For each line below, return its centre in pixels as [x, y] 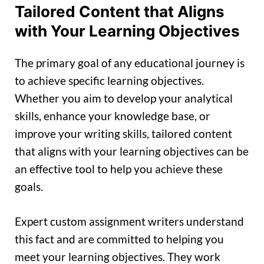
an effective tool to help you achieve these [119, 169]
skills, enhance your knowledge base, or [113, 116]
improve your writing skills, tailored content [123, 134]
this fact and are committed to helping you [119, 239]
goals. [29, 187]
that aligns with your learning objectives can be [132, 151]
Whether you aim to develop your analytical [124, 98]
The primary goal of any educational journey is [130, 63]
